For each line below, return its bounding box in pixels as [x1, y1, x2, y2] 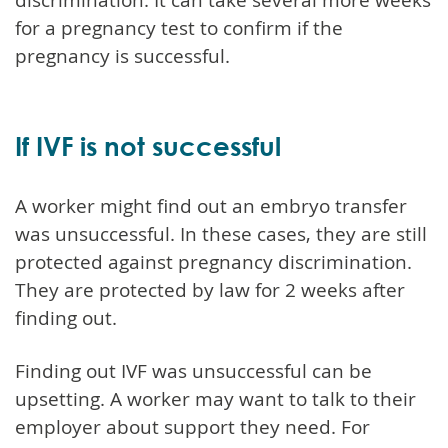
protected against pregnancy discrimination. [15, 248, 412, 275]
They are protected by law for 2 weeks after [15, 276, 405, 303]
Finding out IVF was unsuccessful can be [15, 357, 372, 384]
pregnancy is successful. [15, 42, 230, 69]
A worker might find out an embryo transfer [15, 192, 407, 219]
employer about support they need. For [15, 413, 370, 440]
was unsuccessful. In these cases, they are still [15, 220, 427, 247]
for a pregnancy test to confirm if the [15, 14, 343, 41]
